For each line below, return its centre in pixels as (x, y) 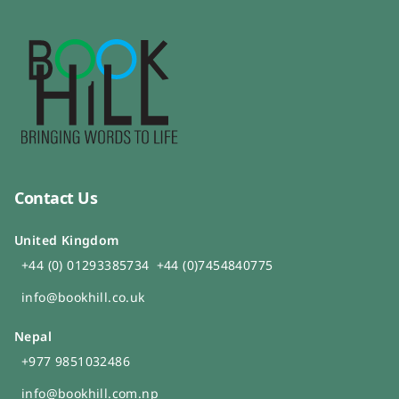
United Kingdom (67, 240)
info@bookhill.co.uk (83, 297)
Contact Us (56, 198)
